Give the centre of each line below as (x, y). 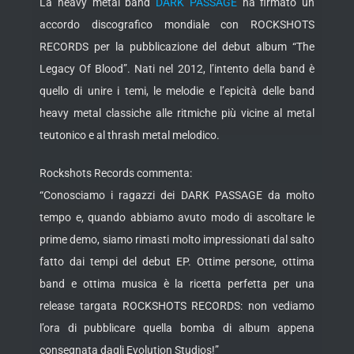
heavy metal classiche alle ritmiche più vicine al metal (177, 113)
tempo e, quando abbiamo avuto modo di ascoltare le (177, 218)
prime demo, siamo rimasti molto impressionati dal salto (177, 240)
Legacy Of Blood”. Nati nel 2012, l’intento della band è (177, 69)
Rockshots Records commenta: (116, 173)
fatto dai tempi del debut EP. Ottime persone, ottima (177, 262)
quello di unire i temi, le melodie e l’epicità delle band (177, 91)
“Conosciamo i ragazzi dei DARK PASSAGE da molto (177, 196)
